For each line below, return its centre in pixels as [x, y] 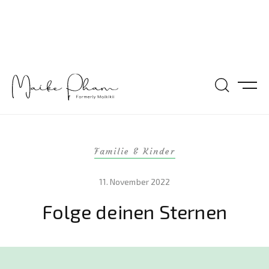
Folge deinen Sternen [134, 211]
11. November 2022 [134, 182]
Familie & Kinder [134, 151]
